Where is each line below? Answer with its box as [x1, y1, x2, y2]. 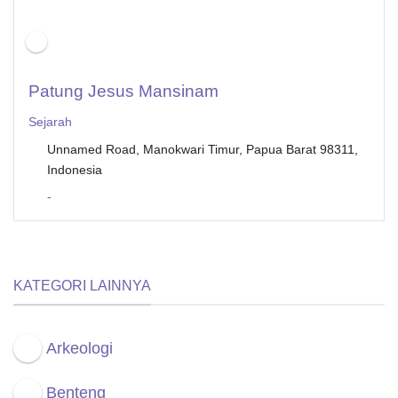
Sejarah [28, 115, 72, 130]
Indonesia [46, 163, 102, 178]
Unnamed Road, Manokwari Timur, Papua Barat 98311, [46, 142, 358, 157]
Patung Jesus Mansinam [28, 82, 219, 101]
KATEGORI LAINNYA [13, 278, 151, 294]
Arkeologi [46, 338, 114, 357]
